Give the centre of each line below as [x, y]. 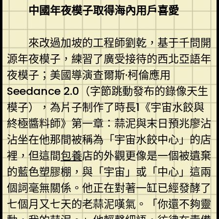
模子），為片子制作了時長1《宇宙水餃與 [105, 107]
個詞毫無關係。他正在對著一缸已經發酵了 [109, 188]
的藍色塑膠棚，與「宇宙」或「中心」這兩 [109, 172]
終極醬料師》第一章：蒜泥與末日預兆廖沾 [109, 123]
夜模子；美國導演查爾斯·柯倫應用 [88, 75]
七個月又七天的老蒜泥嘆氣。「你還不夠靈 [109, 204]
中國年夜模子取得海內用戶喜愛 [103, 10]
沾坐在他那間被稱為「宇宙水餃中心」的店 [109, 139]
